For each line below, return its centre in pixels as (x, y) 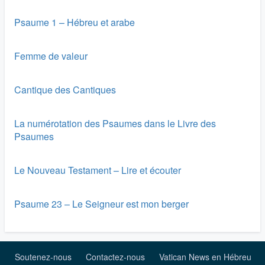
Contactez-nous (117, 257)
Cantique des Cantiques (65, 90)
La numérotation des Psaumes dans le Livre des (115, 123)
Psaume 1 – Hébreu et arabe (75, 22)
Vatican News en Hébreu (205, 257)
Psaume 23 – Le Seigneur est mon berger (101, 204)
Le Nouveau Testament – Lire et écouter (98, 170)
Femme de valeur (51, 56)
